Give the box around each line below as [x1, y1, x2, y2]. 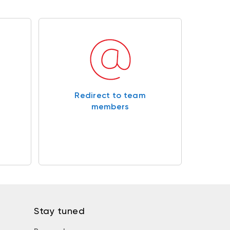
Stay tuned [34, 205, 85, 216]
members [91, 102, 129, 112]
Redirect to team [74, 90, 146, 101]
